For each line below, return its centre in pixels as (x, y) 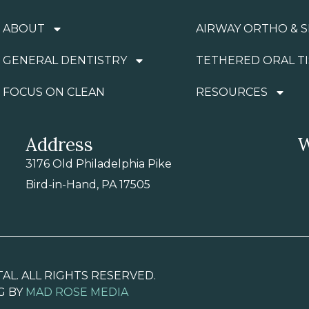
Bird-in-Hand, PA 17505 (88, 184)
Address (60, 144)
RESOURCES (232, 92)
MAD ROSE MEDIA (77, 292)
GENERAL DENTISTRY (65, 60)
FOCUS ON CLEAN (54, 92)
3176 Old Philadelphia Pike (99, 163)
